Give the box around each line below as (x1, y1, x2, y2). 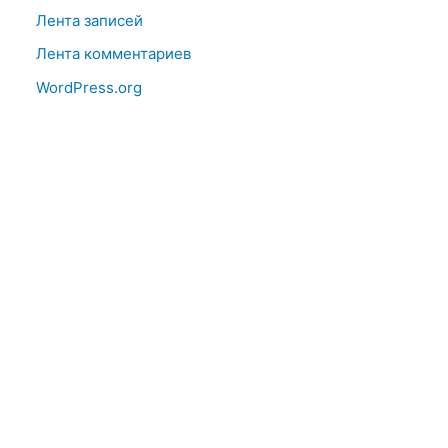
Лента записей (36, 10, 143, 30)
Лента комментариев (36, 44, 191, 64)
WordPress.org (36, 78, 142, 97)
